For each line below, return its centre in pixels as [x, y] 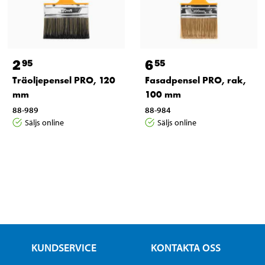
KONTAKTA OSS [186, 247]
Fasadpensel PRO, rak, [195, 80]
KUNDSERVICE [64, 247]
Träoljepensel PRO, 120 [64, 80]
